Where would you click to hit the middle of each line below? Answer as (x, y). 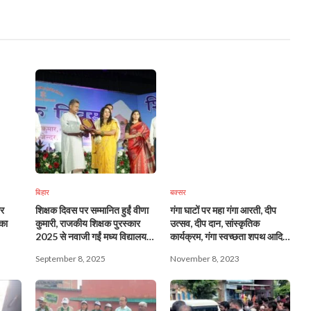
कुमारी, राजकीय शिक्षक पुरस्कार (88, 223)
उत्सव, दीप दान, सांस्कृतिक (215, 223)
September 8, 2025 (70, 258)
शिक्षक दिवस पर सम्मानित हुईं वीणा (92, 210)
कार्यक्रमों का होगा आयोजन (215, 249)
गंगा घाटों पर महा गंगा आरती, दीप (223, 210)
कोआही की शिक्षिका (67, 249)
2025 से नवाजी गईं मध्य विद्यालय (91, 236)
